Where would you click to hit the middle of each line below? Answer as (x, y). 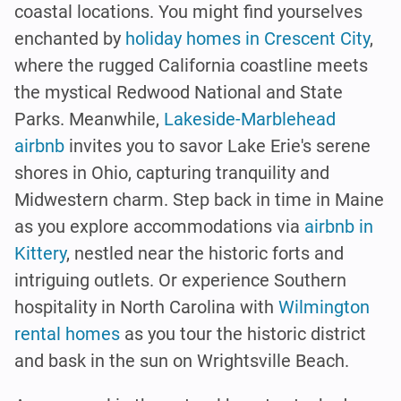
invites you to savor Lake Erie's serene (218, 145)
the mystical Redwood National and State (179, 92)
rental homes (67, 333)
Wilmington (324, 307)
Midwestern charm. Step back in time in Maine (199, 199)
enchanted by (70, 38)
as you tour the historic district (243, 333)
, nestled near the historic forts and (205, 253)
